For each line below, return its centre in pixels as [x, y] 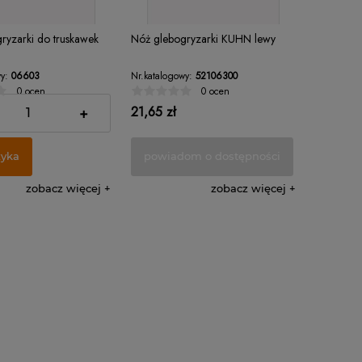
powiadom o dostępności [213, 156]
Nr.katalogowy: [162, 76]
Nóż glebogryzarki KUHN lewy [204, 39]
